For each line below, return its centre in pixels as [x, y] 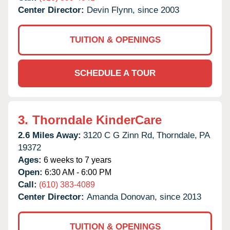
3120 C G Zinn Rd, [119, 135]
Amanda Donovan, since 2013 [144, 197]
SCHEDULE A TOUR [115, 73]
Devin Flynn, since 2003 [133, 10]
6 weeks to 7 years [76, 160]
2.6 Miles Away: [50, 135]
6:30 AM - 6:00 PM [77, 172]
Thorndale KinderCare [97, 120]
